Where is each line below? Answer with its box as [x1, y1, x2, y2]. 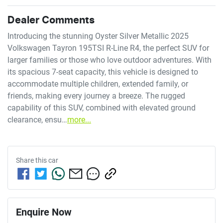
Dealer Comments [7, 15, 95, 25]
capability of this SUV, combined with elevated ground [7, 103, 196, 112]
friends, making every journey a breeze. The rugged [7, 91, 185, 101]
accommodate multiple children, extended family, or [7, 79, 188, 89]
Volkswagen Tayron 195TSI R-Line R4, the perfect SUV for [7, 43, 209, 53]
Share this [16, 156, 48, 164]
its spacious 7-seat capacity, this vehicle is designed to [7, 67, 198, 77]
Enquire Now [16, 206, 72, 218]
